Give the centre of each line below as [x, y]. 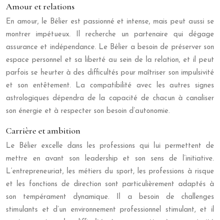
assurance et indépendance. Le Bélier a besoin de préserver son [110, 48]
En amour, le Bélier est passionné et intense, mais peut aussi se [110, 22]
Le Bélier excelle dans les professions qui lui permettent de [110, 146]
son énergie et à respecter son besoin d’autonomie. [88, 111]
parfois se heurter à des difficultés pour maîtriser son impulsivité [110, 73]
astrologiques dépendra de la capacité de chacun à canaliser [110, 99]
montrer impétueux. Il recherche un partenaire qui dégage [110, 35]
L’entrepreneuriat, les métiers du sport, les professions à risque [110, 172]
